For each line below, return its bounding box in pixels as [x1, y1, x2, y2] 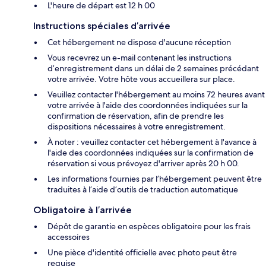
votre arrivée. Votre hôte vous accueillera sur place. [47, 74, 235, 85]
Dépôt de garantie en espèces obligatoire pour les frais [47, 221, 251, 232]
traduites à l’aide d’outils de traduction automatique [47, 184, 238, 195]
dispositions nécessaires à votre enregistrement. [47, 121, 226, 132]
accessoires [47, 232, 90, 243]
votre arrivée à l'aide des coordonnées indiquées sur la [47, 100, 248, 111]
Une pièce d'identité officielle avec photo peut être [47, 247, 237, 258]
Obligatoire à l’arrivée [33, 204, 132, 216]
